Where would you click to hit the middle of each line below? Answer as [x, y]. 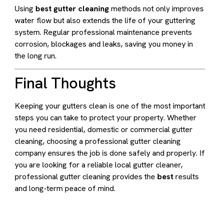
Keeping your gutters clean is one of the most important [110, 106]
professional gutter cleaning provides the [86, 176]
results [186, 176]
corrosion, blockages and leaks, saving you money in [104, 44]
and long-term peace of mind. [65, 188]
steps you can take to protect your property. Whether [106, 117]
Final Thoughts [65, 83]
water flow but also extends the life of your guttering [105, 20]
